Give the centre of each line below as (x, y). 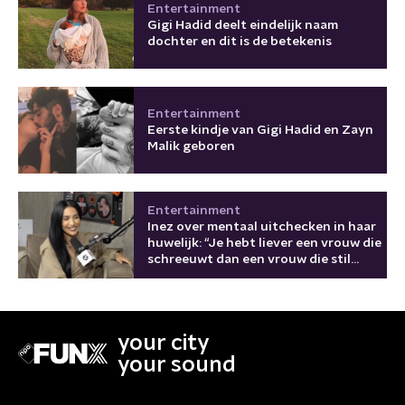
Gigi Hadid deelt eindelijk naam (243, 25)
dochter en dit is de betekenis (240, 41)
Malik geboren (191, 146)
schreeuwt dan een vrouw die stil (249, 259)
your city (164, 343)
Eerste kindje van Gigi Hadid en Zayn (260, 130)
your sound (177, 365)
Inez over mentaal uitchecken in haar (262, 226)
